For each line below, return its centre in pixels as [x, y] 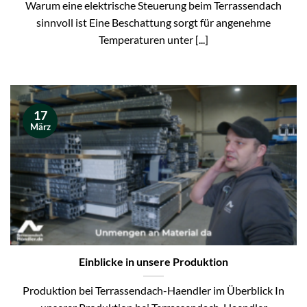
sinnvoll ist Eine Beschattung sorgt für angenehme [153, 22]
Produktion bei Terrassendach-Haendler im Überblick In [153, 290]
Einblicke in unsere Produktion [153, 262]
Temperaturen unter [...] [153, 39]
